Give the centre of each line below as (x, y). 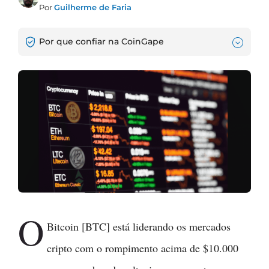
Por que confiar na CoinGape (100, 41)
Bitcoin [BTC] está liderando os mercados (139, 226)
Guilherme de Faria (93, 7)
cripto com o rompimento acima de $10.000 (143, 248)
